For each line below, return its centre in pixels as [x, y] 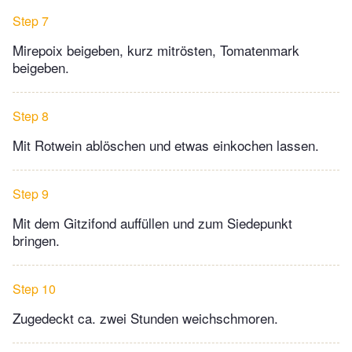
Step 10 [34, 289]
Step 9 [31, 194]
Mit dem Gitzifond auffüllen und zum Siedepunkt [152, 223]
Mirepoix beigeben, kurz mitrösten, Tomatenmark [156, 50]
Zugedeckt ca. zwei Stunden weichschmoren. [145, 318]
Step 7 [31, 21]
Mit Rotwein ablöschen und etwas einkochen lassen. [166, 145]
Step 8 [31, 116]
